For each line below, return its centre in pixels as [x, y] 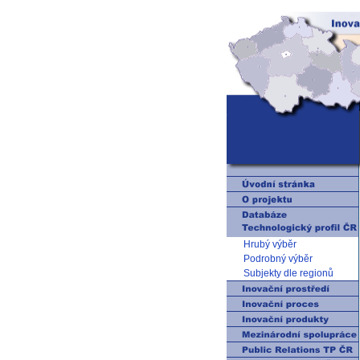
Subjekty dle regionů [288, 273]
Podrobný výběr [278, 259]
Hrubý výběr [270, 244]
